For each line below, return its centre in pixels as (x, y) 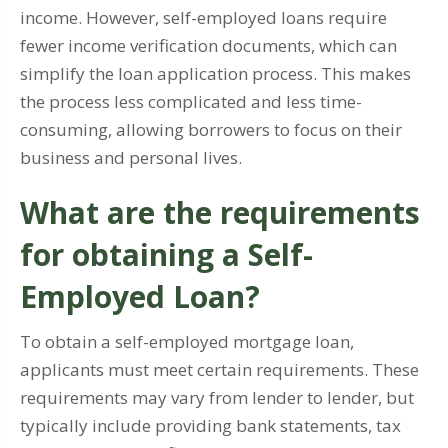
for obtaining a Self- (166, 255)
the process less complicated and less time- (191, 102)
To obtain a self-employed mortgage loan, (187, 342)
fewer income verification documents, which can (208, 46)
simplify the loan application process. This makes (215, 74)
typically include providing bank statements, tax (210, 426)
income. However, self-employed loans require (203, 18)
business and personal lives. (131, 158)
